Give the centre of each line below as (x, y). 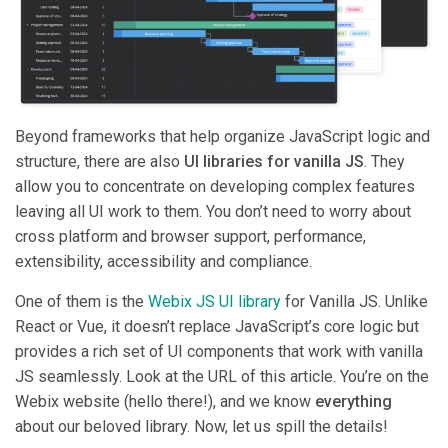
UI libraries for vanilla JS (274, 162)
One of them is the (81, 302)
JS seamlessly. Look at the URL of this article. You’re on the (222, 377)
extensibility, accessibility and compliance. (163, 262)
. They (384, 162)
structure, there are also (99, 162)
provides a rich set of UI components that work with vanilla (219, 352)
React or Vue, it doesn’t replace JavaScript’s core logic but (217, 327)
